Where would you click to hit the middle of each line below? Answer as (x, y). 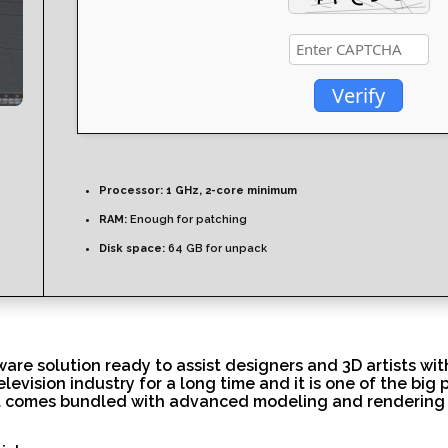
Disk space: (132, 248)
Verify (358, 95)
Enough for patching (187, 219)
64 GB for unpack (216, 248)
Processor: (131, 190)
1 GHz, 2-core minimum (230, 190)
